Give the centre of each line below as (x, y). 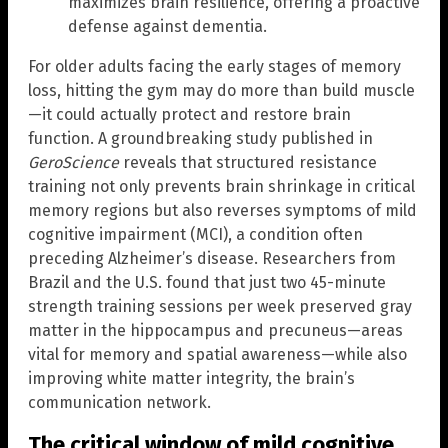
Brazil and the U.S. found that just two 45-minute (207, 283)
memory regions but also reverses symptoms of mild (222, 211)
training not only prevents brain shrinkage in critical (221, 187)
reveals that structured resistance (248, 163)
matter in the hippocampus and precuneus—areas (215, 331)
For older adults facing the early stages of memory (214, 67)
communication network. (119, 403)
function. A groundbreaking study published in (200, 139)
